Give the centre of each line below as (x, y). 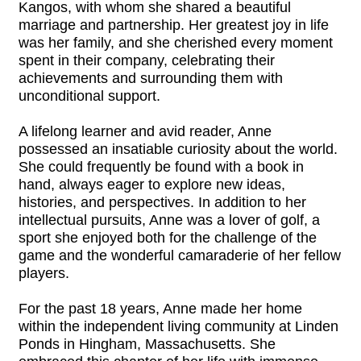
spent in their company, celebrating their (147, 60)
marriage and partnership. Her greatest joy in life (174, 25)
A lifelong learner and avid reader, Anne (145, 131)
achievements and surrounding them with (151, 78)
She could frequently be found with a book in (161, 167)
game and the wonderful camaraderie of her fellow (180, 255)
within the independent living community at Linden (178, 326)
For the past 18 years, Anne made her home (160, 309)
